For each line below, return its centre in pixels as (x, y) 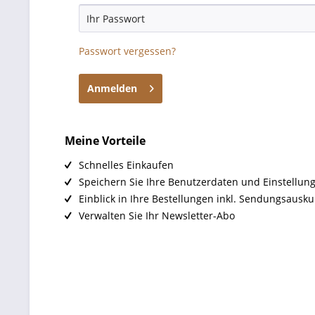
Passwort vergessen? (127, 51)
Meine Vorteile (105, 141)
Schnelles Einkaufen (126, 165)
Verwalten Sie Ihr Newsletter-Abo (157, 216)
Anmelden (112, 88)
